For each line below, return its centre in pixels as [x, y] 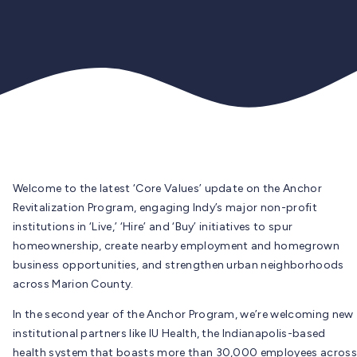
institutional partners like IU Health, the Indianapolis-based [169, 333]
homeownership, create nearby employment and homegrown [176, 245]
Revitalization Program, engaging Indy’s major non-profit [165, 207]
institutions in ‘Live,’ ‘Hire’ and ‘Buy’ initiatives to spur [153, 226]
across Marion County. [73, 284]
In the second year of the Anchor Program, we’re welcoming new [183, 314]
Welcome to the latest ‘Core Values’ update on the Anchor [167, 188]
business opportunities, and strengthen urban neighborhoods [178, 265]
